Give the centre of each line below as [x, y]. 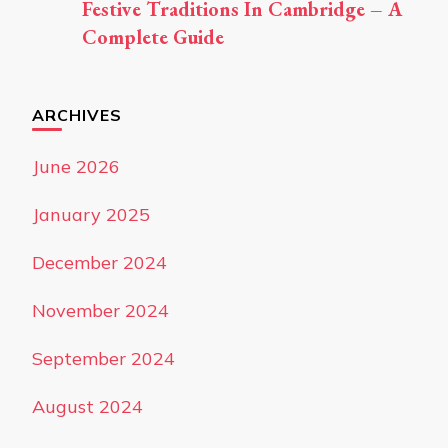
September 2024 [103, 358]
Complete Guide [153, 37]
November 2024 [100, 310]
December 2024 [99, 262]
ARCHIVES [77, 115]
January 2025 [91, 214]
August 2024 [87, 406]
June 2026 [76, 166]
